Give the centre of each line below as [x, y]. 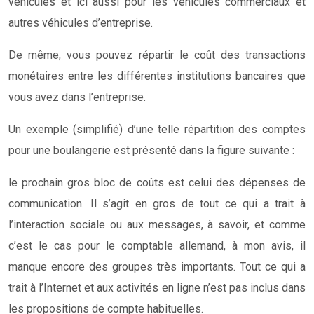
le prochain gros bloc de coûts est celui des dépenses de [157, 182]
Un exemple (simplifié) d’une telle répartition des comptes [157, 129]
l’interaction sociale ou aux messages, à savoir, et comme [157, 224]
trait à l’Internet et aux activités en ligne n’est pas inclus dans [157, 287]
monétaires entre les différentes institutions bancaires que [157, 76]
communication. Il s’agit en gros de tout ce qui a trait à [157, 203]
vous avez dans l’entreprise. [77, 97]
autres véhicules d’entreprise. [81, 22]
